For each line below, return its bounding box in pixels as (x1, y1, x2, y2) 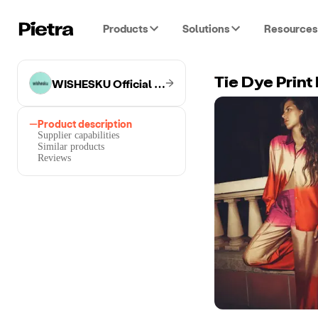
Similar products (38, 141, 104, 152)
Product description (38, 118, 132, 130)
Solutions (182, 22, 230, 35)
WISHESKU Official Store (154, 76, 165, 90)
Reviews (38, 153, 71, 163)
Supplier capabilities (38, 130, 119, 141)
